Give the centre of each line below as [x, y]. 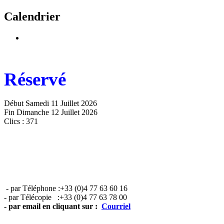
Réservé [35, 79]
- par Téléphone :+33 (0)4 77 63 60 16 [67, 188]
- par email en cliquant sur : [53, 206]
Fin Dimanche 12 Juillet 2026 [51, 112]
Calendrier [32, 16]
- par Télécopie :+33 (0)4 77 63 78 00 [65, 197]
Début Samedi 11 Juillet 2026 [50, 103]
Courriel [116, 206]
